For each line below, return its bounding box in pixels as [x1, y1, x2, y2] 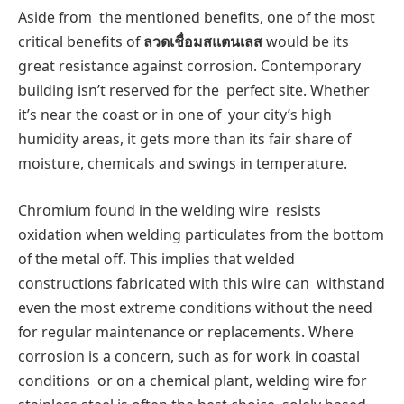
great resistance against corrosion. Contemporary [18, 56, 361, 77]
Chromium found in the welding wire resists [18, 199, 321, 220]
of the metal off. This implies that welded [18, 248, 295, 269]
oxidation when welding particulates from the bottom [18, 224, 384, 244]
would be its [262, 32, 349, 52]
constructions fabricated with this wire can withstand [18, 272, 385, 293]
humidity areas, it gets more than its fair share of [18, 129, 351, 150]
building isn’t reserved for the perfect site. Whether [18, 80, 370, 101]
